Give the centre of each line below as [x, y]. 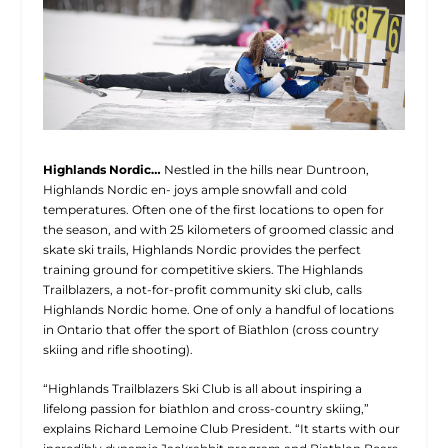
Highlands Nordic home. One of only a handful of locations [218, 309]
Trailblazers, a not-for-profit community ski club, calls [202, 289]
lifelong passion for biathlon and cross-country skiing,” [205, 409]
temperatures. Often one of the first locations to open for [213, 209]
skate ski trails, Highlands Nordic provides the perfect [201, 249]
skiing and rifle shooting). [117, 349]
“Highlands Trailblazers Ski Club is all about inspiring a [202, 389]
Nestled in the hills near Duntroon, [264, 169]
